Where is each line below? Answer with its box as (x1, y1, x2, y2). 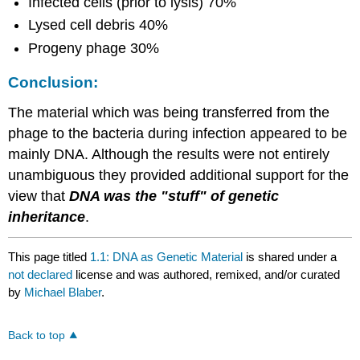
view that (8, 187, 66, 204)
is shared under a (243, 250, 337, 264)
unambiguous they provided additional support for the (8, 166, 350, 183)
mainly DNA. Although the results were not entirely (8, 145, 330, 162)
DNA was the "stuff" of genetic (65, 187, 280, 204)
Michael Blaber (24, 285, 102, 300)
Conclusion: (8, 73, 99, 91)
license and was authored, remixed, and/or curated (76, 268, 341, 282)
